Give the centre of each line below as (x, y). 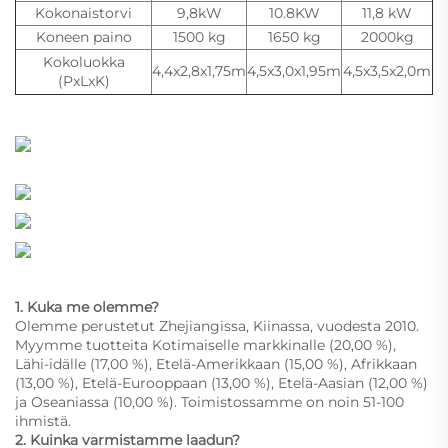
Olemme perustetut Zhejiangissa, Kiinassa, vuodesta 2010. (217, 325)
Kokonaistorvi (83, 12)
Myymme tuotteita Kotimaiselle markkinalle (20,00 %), (205, 344)
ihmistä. (43, 420)
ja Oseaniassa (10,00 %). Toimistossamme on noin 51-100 (209, 401)
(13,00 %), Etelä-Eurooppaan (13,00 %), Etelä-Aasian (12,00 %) (221, 382)
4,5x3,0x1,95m (294, 70)
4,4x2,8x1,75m (199, 70)
